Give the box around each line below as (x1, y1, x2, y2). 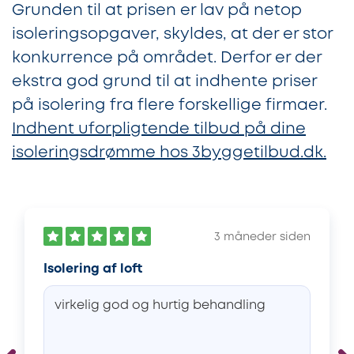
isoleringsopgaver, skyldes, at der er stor (12, 26, 333, 42)
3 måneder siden (214, 232, 311, 243)
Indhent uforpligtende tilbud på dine (12, 121, 306, 137)
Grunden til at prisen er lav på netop (12, 2, 302, 18)
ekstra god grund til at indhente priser (12, 73, 317, 89)
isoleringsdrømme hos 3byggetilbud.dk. (12, 145, 326, 160)
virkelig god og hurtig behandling (55, 299, 265, 311)
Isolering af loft (43, 262, 142, 275)
